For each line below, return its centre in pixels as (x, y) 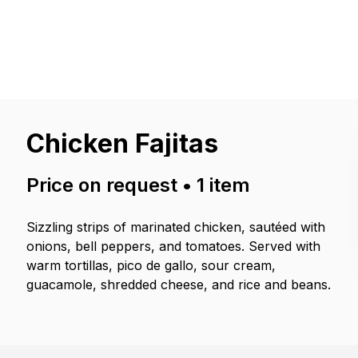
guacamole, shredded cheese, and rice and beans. (179, 284)
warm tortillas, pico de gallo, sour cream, (151, 265)
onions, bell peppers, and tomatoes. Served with (174, 246)
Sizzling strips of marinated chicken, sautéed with (176, 227)
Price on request (102, 185)
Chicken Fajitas (123, 143)
